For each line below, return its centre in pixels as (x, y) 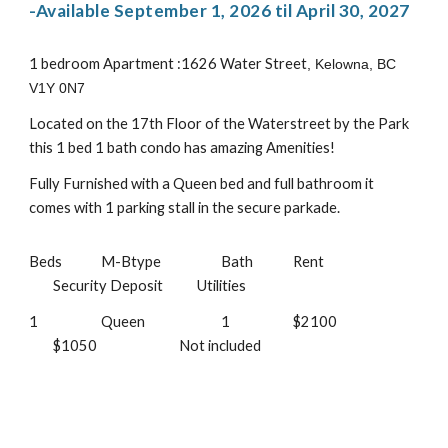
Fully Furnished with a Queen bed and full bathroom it (202, 183)
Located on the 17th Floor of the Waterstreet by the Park (219, 123)
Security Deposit (110, 285)
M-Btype (131, 261)
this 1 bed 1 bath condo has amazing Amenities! (182, 147)
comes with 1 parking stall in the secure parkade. (186, 207)
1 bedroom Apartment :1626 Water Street (168, 63)
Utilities (222, 285)
